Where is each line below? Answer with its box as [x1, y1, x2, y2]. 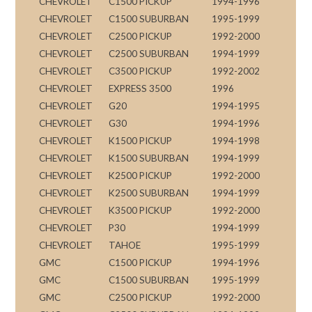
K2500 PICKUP [109, 169, 173, 181]
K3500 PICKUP [109, 204, 173, 216]
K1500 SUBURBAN [109, 152, 189, 164]
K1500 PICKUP [109, 134, 173, 146]
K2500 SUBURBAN [109, 187, 189, 198]
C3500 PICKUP [109, 65, 173, 77]
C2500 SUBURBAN [109, 47, 189, 59]
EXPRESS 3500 [109, 82, 172, 94]
